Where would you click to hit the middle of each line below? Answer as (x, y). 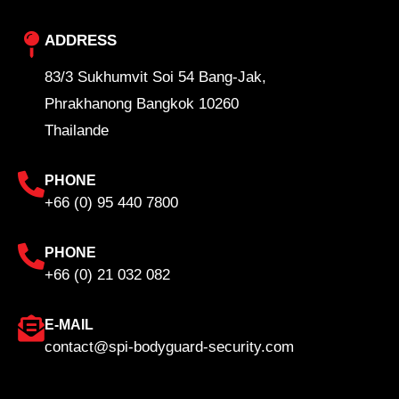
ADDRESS (81, 41)
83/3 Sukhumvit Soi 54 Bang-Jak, (155, 77)
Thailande (77, 130)
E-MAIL (69, 325)
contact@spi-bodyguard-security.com (169, 347)
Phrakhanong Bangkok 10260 (142, 104)
